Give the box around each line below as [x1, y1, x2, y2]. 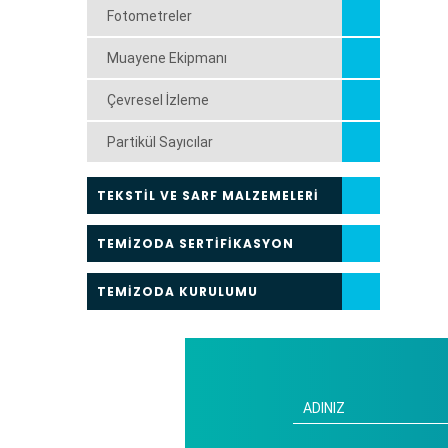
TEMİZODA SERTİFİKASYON [97, 235, 294, 252]
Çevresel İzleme [107, 92, 209, 108]
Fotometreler [107, 8, 192, 24]
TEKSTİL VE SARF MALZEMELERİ [97, 187, 319, 204]
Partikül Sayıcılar [107, 134, 213, 150]
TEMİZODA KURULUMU [97, 283, 258, 300]
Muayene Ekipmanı [107, 50, 227, 66]
